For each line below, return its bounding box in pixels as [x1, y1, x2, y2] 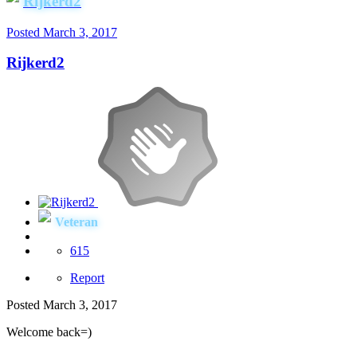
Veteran [55, 214, 98, 229]
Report [70, 270, 104, 284]
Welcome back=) [6, 324, 92, 339]
